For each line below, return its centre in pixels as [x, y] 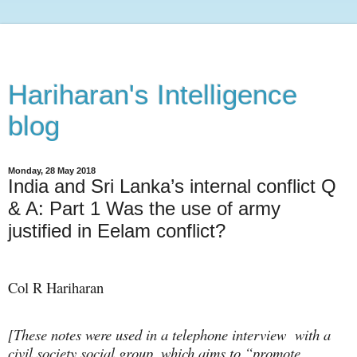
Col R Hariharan [56, 287]
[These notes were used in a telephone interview [149, 334]
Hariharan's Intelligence [153, 95]
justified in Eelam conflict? [117, 231]
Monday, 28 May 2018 [52, 171]
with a [313, 334]
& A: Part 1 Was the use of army [144, 208]
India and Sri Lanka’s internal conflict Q [172, 186]
